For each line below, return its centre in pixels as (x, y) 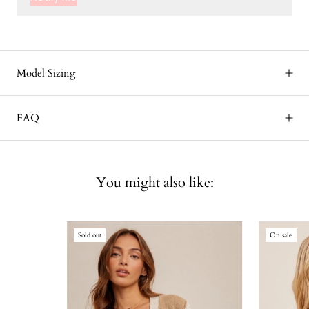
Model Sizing (46, 73)
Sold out (90, 235)
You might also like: (154, 182)
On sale (281, 235)
